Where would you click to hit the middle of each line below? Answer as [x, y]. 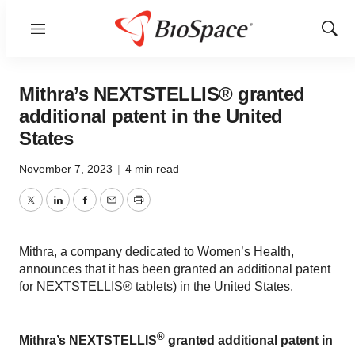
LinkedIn [81, 209]
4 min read [152, 169]
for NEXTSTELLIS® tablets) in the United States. [156, 286]
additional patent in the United [151, 116]
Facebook [112, 209]
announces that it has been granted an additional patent [175, 269]
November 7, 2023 [67, 169]
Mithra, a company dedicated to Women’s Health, [157, 252]
